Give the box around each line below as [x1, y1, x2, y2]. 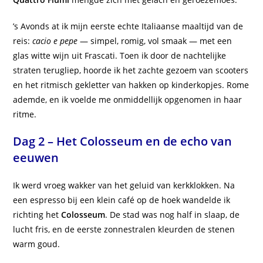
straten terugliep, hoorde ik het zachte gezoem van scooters [13, 65, 249, 76]
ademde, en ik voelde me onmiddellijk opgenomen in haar [13, 94, 242, 106]
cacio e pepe [32, 35, 78, 47]
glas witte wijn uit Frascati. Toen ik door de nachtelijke [13, 50, 227, 62]
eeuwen [13, 150, 59, 166]
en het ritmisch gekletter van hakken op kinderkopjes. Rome [13, 79, 249, 91]
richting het [13, 209, 62, 221]
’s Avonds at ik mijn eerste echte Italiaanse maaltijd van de [13, 21, 244, 32]
